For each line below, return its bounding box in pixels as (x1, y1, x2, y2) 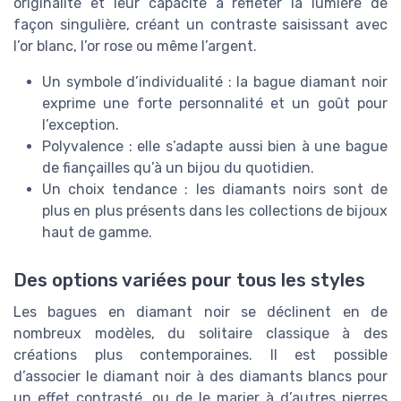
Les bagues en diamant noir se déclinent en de (13, 303, 388, 320)
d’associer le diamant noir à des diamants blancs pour (13, 367, 388, 385)
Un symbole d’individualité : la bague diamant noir (42, 73, 388, 90)
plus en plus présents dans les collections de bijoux (42, 201, 388, 219)
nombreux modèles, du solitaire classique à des (13, 324, 388, 342)
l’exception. (42, 115, 119, 133)
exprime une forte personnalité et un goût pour (42, 94, 388, 112)
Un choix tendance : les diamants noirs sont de (42, 180, 388, 198)
